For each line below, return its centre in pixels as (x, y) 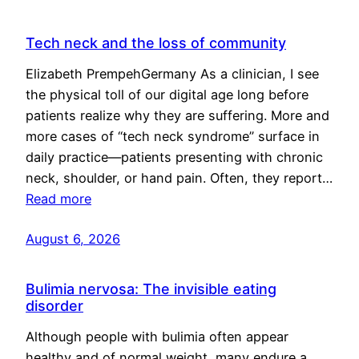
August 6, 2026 (73, 239)
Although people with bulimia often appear (157, 337)
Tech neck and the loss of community (156, 43)
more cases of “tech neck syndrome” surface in (173, 137)
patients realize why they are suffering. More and (177, 116)
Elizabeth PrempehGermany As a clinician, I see (172, 74)
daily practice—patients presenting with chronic (174, 157)
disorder (54, 306)
